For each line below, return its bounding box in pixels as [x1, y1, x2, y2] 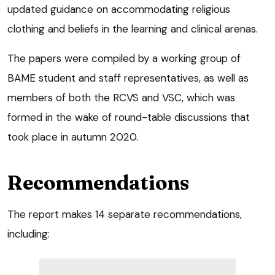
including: [7, 227, 50, 241]
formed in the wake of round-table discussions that [7, 110, 250, 124]
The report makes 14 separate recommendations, [7, 207, 242, 221]
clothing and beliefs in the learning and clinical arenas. [7, 21, 258, 36]
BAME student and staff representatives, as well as [7, 71, 249, 85]
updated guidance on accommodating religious [7, 2, 230, 16]
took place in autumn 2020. [7, 130, 138, 144]
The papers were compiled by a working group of [7, 51, 241, 65]
